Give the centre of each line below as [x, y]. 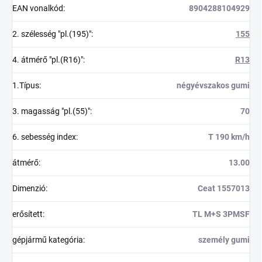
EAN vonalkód [38, 8]
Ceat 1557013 [224, 188]
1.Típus [26, 85]
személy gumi [224, 239]
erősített [27, 214]
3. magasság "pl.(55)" [51, 111]
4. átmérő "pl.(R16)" [48, 59]
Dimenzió [29, 188]
